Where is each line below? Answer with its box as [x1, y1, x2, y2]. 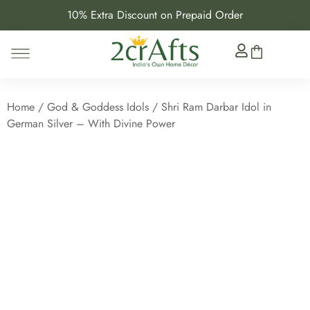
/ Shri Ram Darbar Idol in [149, 99, 271, 116]
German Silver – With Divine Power [7, 116, 175, 132]
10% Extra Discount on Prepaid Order [67, 7, 243, 23]
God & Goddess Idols [47, 99, 149, 116]
